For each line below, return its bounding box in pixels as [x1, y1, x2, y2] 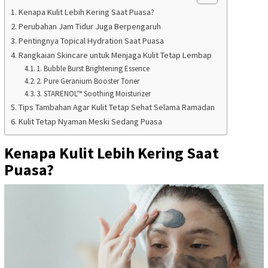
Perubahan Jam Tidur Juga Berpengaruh [18, 20, 161, 32]
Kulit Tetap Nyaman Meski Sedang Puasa [18, 115, 162, 127]
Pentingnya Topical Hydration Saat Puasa [18, 35, 164, 46]
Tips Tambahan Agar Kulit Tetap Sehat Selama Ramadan [18, 101, 215, 112]
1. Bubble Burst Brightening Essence [36, 63, 150, 74]
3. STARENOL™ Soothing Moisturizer [36, 88, 151, 99]
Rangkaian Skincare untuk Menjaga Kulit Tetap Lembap [18, 49, 212, 60]
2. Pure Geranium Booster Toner [36, 75, 140, 86]
